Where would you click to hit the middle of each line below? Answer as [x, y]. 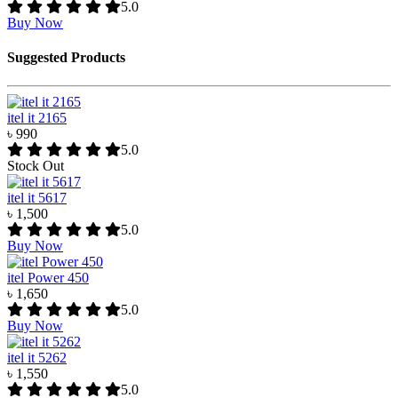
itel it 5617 [37, 197]
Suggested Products [66, 58]
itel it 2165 [37, 117]
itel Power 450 [48, 277]
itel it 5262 [37, 357]
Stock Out [36, 165]
